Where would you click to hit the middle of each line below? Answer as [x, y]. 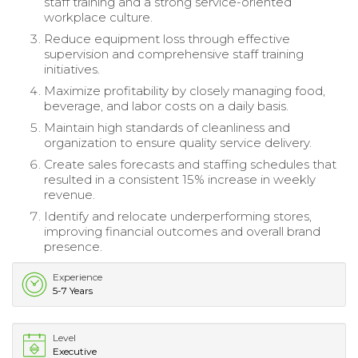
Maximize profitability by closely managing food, [185, 90]
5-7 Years [73, 290]
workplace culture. [98, 17]
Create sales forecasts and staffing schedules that [190, 164]
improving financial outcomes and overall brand [182, 231]
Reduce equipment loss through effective [167, 38]
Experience [78, 276]
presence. [73, 246]
